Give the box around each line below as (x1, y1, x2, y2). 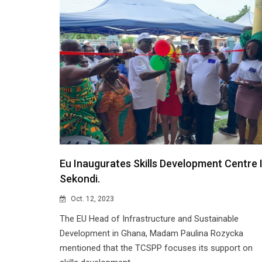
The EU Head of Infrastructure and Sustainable (60, 213, 239, 225)
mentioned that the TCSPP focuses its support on (60, 243, 253, 254)
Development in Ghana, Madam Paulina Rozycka (60, 228, 243, 239)
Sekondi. (60, 173, 100, 185)
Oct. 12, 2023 (69, 195, 114, 204)
